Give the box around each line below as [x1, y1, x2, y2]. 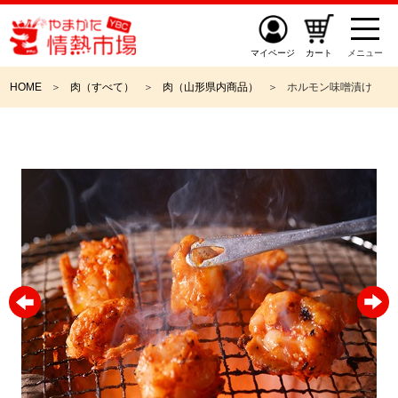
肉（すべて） [70, 81, 135, 93]
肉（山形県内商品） [163, 81, 259, 93]
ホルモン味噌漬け [287, 81, 373, 93]
